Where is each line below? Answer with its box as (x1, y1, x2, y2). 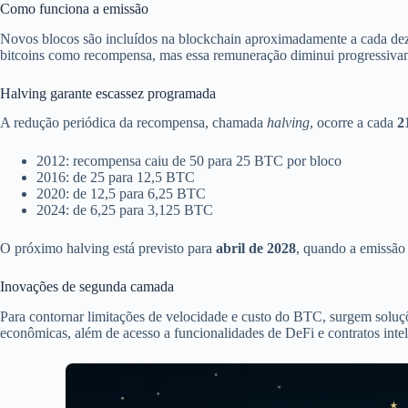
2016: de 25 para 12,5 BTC (36, 169, 195, 186)
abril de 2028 (216, 240, 296, 257)
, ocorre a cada (310, 115, 397, 131)
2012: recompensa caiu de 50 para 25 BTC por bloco (36, 153, 342, 169)
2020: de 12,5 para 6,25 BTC (36, 186, 206, 202)
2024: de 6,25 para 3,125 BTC (36, 202, 213, 219)
